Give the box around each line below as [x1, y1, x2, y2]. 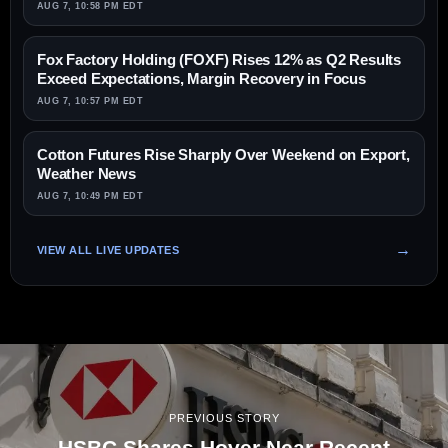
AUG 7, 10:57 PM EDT [37, 96, 144, 107]
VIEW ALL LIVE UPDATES [37, 243, 180, 256]
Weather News [37, 165, 136, 183]
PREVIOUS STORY [168, 411, 280, 424]
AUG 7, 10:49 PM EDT [37, 191, 144, 202]
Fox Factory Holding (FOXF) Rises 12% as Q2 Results [37, 51, 402, 69]
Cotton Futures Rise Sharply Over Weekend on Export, [37, 146, 410, 164]
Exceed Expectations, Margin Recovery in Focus [37, 70, 366, 88]
